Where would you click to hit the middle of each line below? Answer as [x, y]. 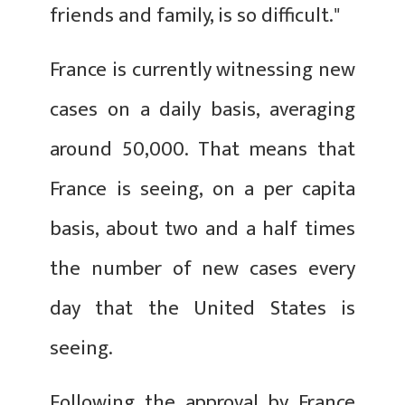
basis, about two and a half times [202, 229]
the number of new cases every [202, 268]
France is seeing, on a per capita [202, 189]
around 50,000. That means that [202, 149]
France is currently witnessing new [202, 70]
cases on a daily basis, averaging [202, 109]
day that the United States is [202, 308]
